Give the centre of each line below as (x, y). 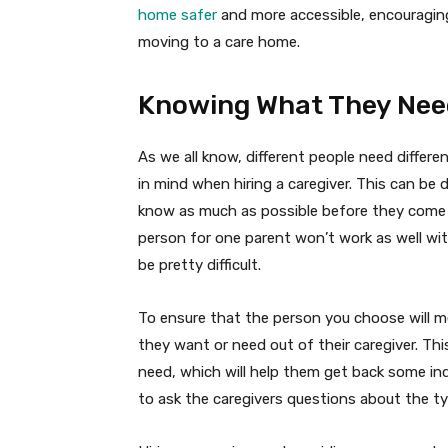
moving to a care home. (219, 42)
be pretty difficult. (199, 265)
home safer (177, 15)
